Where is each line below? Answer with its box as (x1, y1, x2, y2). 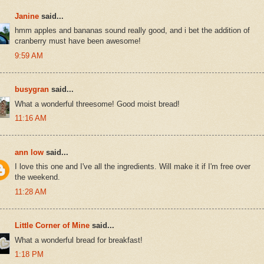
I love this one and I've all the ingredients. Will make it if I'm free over (15, 162, 250, 171)
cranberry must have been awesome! (15, 37, 141, 46)
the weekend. (15, 173, 60, 182)
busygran (15, 85, 49, 94)
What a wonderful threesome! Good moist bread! (15, 99, 180, 108)
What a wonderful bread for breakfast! (15, 235, 143, 245)
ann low (15, 147, 44, 157)
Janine (15, 11, 39, 21)
